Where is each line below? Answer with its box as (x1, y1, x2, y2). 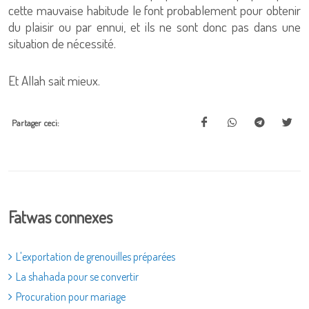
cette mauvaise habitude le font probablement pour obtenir (8, 1, 301, 19)
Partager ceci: (12, 117, 59, 128)
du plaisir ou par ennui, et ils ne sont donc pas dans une (8, 18, 301, 35)
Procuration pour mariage (16, 290, 126, 303)
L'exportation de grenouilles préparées (16, 250, 175, 263)
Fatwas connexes (8, 206, 112, 228)
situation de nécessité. (8, 34, 116, 52)
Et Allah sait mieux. (8, 72, 100, 89)
